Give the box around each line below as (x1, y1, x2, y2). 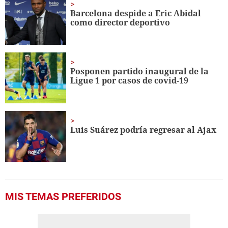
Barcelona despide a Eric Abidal (70, 7, 202, 19)
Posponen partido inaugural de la (70, 66, 209, 77)
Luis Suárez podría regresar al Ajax (70, 124, 217, 136)
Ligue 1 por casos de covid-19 (70, 75, 189, 87)
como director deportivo (70, 16, 170, 28)
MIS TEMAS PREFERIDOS (5, 190, 121, 203)
